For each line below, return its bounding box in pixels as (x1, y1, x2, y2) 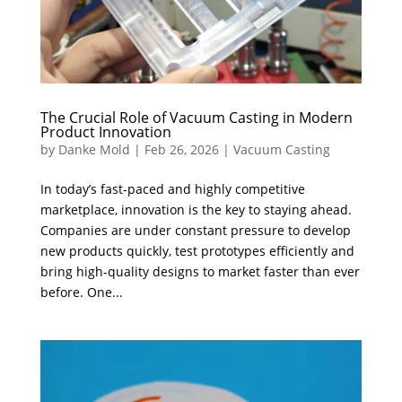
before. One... (39, 283, 123, 301)
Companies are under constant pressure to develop (39, 221, 351, 239)
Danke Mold (57, 140, 130, 158)
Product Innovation (39, 121, 171, 142)
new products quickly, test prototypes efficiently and (39, 241, 354, 259)
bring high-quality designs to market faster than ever (39, 262, 360, 280)
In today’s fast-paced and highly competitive (39, 179, 305, 197)
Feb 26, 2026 (144, 140, 219, 158)
